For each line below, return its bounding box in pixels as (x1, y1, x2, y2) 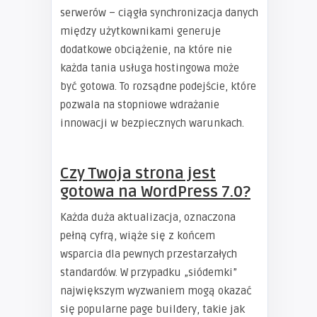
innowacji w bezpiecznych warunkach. (60, 117, 244, 130)
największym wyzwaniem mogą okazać (60, 284, 252, 298)
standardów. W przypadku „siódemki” (60, 266, 237, 279)
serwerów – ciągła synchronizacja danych (60, 6, 258, 20)
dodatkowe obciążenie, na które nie (60, 43, 232, 57)
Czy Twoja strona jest (60, 164, 216, 183)
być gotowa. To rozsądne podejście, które (60, 80, 256, 93)
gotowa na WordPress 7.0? (60, 183, 250, 202)
